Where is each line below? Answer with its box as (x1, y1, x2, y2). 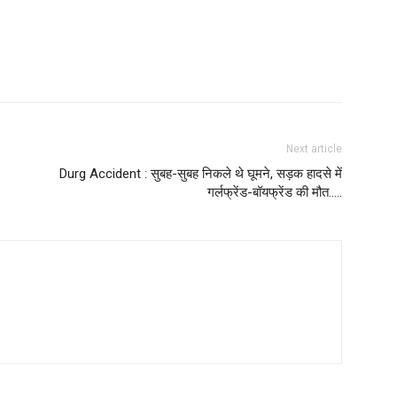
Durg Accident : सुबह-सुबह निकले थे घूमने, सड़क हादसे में (59, 165, 342, 182)
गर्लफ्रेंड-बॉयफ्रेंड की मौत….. (207, 183, 342, 200)
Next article (286, 142, 342, 155)
